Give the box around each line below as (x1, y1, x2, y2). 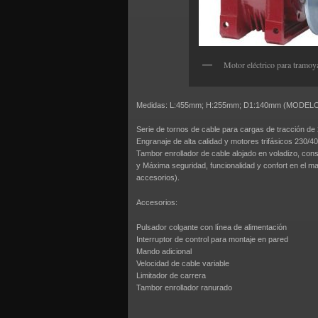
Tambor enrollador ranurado (136, 283, 232, 292)
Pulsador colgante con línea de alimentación (136, 223, 287, 232)
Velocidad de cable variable (136, 259, 229, 268)
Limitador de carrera (136, 271, 206, 280)
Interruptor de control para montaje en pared (136, 235, 288, 244)
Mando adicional (136, 247, 192, 256)
